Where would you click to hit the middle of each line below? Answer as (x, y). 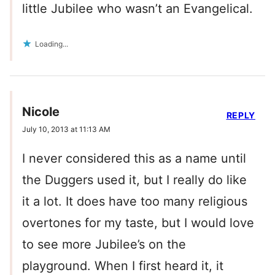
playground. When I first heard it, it (123, 265)
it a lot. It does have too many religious (135, 201)
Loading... (52, 44)
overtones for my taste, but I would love (138, 223)
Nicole (41, 111)
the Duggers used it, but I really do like (134, 180)
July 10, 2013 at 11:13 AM (66, 129)
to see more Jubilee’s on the (104, 244)
